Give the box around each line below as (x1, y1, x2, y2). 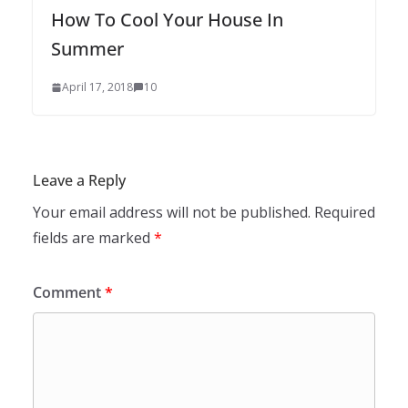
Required (314, 202, 375, 223)
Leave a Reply (33, 170, 126, 191)
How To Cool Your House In (51, 7, 283, 33)
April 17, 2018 (62, 79, 133, 96)
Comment (33, 282, 105, 303)
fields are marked (33, 228, 154, 249)
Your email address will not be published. (33, 202, 311, 223)
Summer (51, 36, 124, 62)
